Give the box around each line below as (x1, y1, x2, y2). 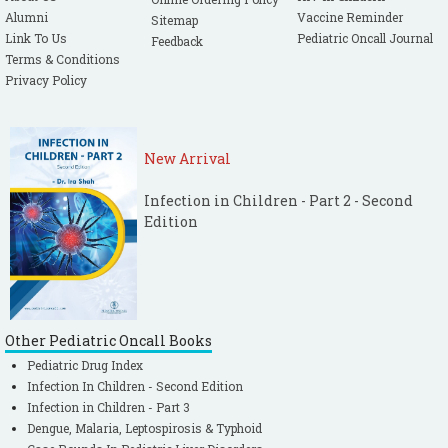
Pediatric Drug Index (27, 357, 143, 374)
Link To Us (5, 30, 67, 46)
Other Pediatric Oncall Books (5, 331, 212, 351)
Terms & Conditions (5, 51, 120, 67)
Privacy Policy (5, 72, 87, 88)
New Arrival (144, 149, 231, 168)
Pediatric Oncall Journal (297, 30, 434, 46)
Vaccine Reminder (297, 9, 404, 25)
